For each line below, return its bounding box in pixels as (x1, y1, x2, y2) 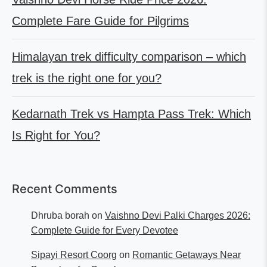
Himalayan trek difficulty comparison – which (12, 49, 246, 63)
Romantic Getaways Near (132, 249, 241, 260)
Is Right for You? (12, 128, 100, 142)
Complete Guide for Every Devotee (31, 225, 178, 235)
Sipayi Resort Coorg (31, 249, 117, 260)
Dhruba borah (31, 210, 89, 221)
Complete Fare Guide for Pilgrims (12, 14, 189, 27)
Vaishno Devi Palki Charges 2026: (105, 210, 250, 221)
